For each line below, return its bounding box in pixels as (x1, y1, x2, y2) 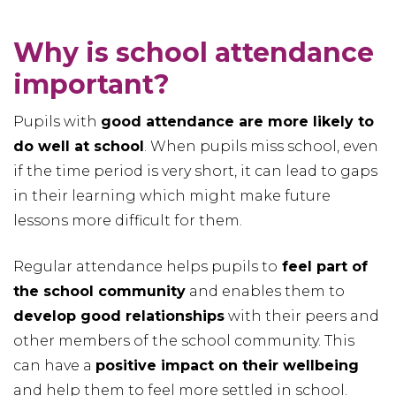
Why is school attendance (13, 36, 374, 69)
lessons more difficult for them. (13, 212, 242, 229)
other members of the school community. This (13, 332, 354, 349)
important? (13, 68, 170, 101)
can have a (13, 357, 95, 374)
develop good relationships (13, 308, 225, 324)
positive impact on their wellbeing (95, 357, 359, 374)
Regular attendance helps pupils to (13, 258, 278, 275)
